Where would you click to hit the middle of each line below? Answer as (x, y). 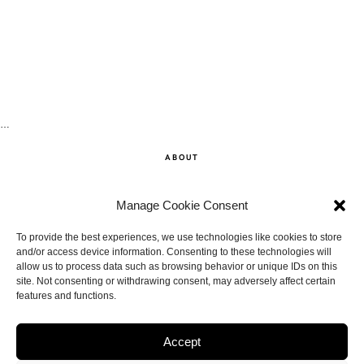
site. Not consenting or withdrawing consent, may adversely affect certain (176, 281)
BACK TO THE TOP (190, 322)
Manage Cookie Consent (182, 205)
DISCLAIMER (182, 274)
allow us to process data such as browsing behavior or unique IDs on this (177, 266)
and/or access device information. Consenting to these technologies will (174, 252)
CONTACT (182, 235)
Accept (182, 341)
